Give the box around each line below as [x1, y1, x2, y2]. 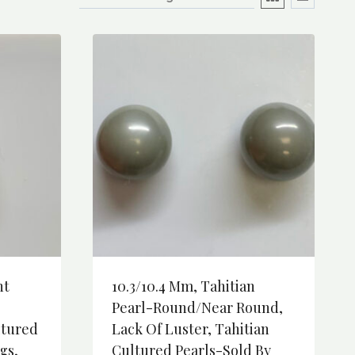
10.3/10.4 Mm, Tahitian [112, 276, 255, 296]
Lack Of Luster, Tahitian [112, 319, 269, 338]
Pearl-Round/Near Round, [112, 297, 283, 317]
